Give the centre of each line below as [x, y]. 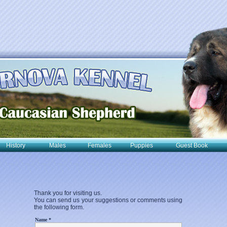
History [16, 145]
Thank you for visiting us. [68, 193]
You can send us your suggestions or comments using [108, 200]
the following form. [59, 207]
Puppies [142, 145]
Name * [43, 220]
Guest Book [192, 145]
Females [100, 145]
